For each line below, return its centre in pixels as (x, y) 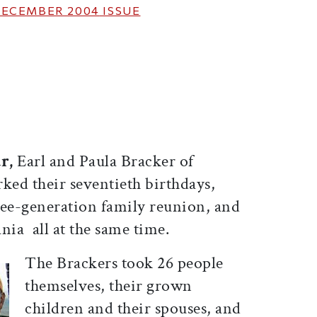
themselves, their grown (109, 286)
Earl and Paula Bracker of (105, 161)
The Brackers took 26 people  (126, 263)
